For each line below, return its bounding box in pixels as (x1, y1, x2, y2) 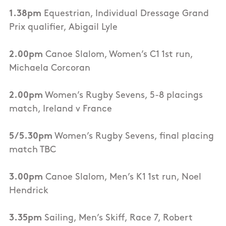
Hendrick (9, 186, 48, 196)
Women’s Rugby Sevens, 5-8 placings (43, 91, 203, 101)
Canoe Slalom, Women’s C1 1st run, (43, 50, 193, 60)
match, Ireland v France (9, 104, 112, 115)
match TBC (9, 145, 56, 155)
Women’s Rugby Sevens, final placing (52, 132, 214, 142)
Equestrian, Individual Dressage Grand (41, 9, 209, 19)
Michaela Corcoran (9, 64, 90, 74)
